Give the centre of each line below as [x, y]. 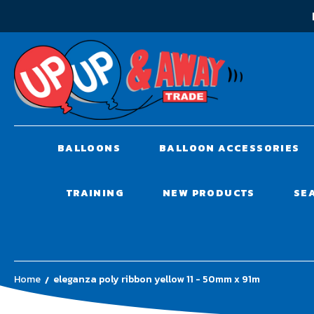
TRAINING [95, 193]
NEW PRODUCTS [209, 193]
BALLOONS [89, 148]
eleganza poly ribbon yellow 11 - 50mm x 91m [157, 279]
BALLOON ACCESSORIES [229, 148]
